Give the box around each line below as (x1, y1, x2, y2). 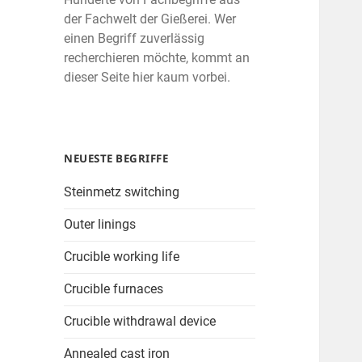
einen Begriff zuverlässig (64, 31, 205, 47)
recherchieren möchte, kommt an (64, 50, 250, 66)
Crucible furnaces (64, 281, 164, 297)
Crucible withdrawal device (64, 314, 217, 330)
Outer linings (64, 217, 137, 233)
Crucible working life (64, 249, 180, 265)
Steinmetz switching (64, 184, 180, 200)
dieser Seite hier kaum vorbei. (64, 69, 231, 86)
